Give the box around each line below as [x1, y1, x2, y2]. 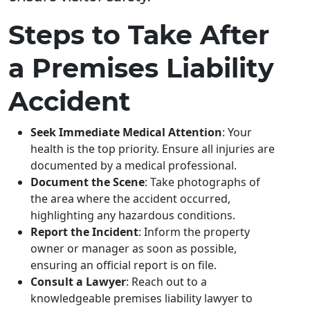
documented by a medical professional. [30, 158, 237, 174]
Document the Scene [30, 174, 145, 190]
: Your [222, 125, 252, 140]
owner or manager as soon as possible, [30, 241, 237, 257]
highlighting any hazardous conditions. [30, 208, 235, 224]
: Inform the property [138, 224, 250, 240]
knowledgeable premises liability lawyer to [30, 291, 253, 307]
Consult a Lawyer [30, 274, 126, 290]
